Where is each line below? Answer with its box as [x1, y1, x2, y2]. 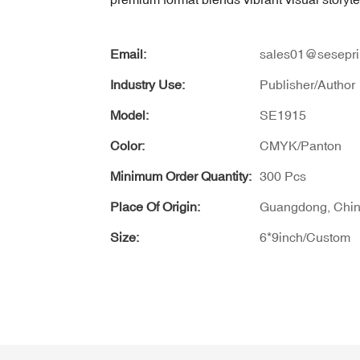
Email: [110, 46, 146, 61]
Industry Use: [110, 76, 185, 92]
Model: [110, 107, 149, 122]
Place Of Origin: [110, 198, 200, 214]
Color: [110, 137, 145, 153]
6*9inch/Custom [260, 229, 350, 244]
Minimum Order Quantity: [110, 168, 252, 183]
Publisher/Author [260, 76, 355, 92]
